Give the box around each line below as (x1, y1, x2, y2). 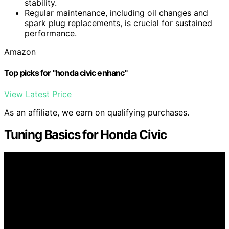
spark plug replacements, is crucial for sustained (25, 18, 212, 29)
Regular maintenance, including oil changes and (25, 8, 208, 18)
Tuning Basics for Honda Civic (4, 127, 167, 143)
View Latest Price (4, 88, 72, 99)
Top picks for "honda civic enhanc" (4, 67, 127, 78)
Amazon (4, 47, 36, 57)
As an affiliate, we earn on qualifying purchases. (4, 107, 189, 118)
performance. (25, 28, 77, 39)
